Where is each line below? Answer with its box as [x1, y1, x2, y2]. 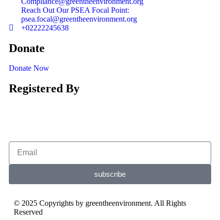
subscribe [94, 170, 126, 179]
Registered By [9, 82, 80, 95]
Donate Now [9, 63, 49, 72]
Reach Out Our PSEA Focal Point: [21, 5, 129, 14]
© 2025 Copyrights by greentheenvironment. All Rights [14, 198, 186, 207]
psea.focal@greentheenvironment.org [21, 14, 137, 23]
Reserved [14, 207, 43, 216]
